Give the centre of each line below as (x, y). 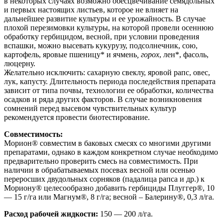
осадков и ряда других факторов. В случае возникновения (103, 100)
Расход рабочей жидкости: (51, 214)
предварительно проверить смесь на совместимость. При (101, 161)
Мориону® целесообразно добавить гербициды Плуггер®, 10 (109, 188)
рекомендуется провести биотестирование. (77, 117)
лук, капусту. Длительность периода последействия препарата (110, 82)
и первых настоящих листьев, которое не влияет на (91, 10)
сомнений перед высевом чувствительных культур (90, 109)
